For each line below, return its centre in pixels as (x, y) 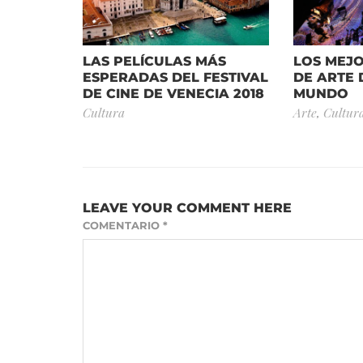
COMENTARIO (123, 225)
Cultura (104, 112)
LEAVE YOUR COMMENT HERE (187, 207)
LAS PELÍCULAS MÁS (154, 61)
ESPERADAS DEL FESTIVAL (175, 77)
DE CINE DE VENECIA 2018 (173, 93)
